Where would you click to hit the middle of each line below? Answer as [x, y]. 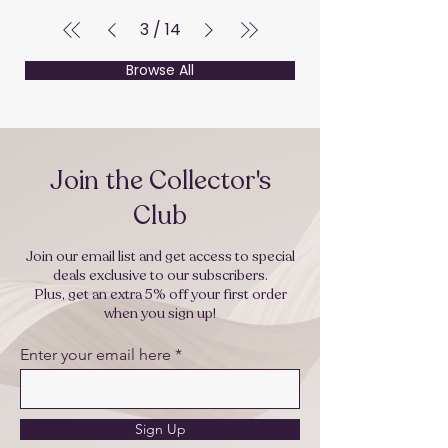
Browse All [160, 70]
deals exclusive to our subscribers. [160, 276]
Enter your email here [95, 355]
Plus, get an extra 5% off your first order [160, 295]
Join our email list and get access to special [160, 257]
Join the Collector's [160, 181]
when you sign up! [160, 314]
